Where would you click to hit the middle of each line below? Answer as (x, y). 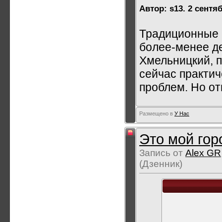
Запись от (162, 153)
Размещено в (156, 113)
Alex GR (203, 153)
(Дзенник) (161, 164)
